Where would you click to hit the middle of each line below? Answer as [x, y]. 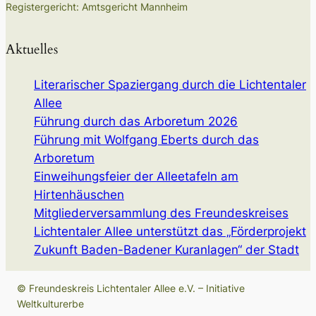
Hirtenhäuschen [79, 195]
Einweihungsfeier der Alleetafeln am [136, 177]
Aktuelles [32, 50]
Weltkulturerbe [50, 304]
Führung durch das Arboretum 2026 [136, 122]
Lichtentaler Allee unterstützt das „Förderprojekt [170, 232]
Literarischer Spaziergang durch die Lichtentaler [170, 85]
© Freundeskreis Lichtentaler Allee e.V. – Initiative [131, 288]
